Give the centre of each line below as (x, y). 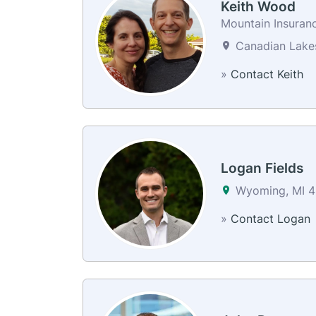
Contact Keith (267, 74)
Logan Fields (262, 168)
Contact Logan (270, 218)
